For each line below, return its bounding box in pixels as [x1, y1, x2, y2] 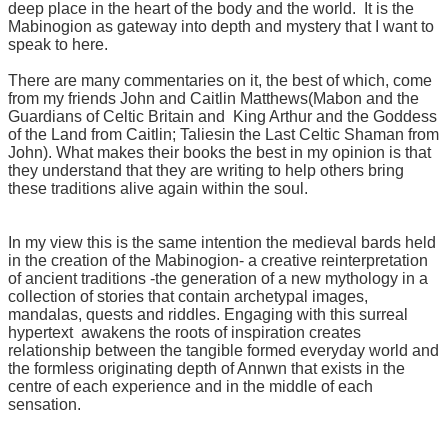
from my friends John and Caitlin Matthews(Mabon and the [8, 89, 419, 107]
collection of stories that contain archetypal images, [8, 287, 368, 305]
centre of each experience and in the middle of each [8, 377, 373, 395]
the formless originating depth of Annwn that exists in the [8, 359, 405, 377]
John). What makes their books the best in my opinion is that [8, 143, 431, 161]
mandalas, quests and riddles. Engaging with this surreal [8, 305, 408, 323]
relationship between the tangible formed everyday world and [8, 341, 439, 359]
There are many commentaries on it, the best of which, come [8, 71, 432, 89]
